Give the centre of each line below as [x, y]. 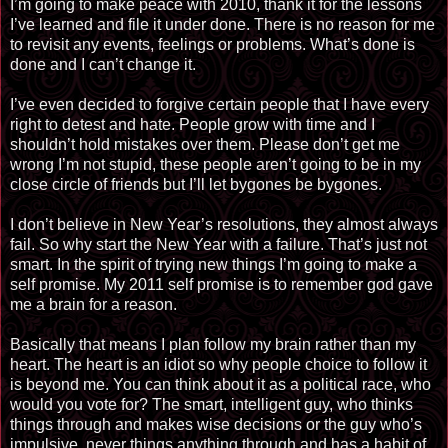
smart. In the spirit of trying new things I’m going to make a [213, 264]
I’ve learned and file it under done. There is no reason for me [222, 24]
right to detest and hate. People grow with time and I [192, 124]
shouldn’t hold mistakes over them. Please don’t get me [205, 144]
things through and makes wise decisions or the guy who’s [216, 424]
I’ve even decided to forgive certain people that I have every [219, 104]
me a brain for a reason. [93, 304]
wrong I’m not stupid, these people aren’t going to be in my [215, 164]
